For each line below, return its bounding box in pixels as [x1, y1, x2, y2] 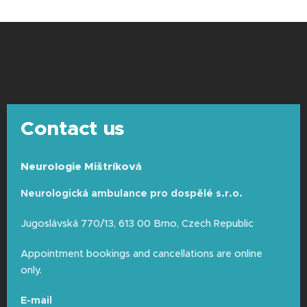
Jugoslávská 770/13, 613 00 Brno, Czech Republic [21, 217, 256, 230]
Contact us [21, 115, 130, 141]
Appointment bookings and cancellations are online [21, 247, 262, 260]
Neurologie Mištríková [21, 160, 142, 173]
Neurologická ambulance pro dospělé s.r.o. [21, 187, 243, 199]
